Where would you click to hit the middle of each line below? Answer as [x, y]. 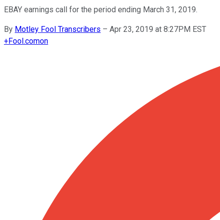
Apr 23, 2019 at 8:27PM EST [158, 29]
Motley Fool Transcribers [58, 29]
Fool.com [24, 41]
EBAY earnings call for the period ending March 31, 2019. [101, 9]
